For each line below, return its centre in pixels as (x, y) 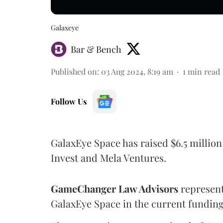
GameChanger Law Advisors (114, 188)
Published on (74, 71)
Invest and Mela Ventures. (109, 157)
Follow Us (69, 101)
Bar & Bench (96, 49)
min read (204, 71)
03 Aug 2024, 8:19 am (137, 71)
